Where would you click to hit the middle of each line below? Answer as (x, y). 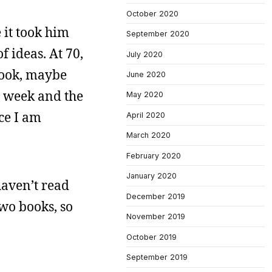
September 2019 (157, 257)
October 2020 (152, 13)
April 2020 (146, 115)
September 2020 (158, 34)
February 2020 (154, 155)
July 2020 (144, 54)
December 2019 (156, 196)
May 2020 (145, 95)
